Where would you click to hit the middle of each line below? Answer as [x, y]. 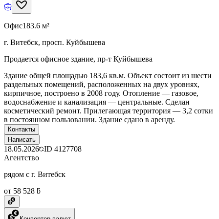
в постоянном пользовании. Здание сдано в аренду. [89, 119]
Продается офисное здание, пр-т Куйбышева [78, 59]
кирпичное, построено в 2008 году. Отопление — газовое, [101, 93]
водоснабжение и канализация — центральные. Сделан [97, 102]
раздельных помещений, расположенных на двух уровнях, [102, 84]
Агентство [22, 157]
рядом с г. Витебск [35, 174]
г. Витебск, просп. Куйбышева [55, 42]
